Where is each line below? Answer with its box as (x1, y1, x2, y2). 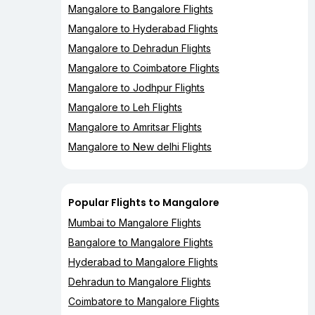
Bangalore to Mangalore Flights (68, 236, 213, 249)
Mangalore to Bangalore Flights (68, 3, 213, 15)
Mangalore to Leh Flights (68, 101, 182, 114)
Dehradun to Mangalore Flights (68, 276, 211, 288)
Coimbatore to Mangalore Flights (68, 295, 219, 308)
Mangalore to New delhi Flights (68, 141, 212, 153)
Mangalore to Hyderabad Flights (68, 22, 218, 35)
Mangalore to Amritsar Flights (68, 121, 202, 134)
